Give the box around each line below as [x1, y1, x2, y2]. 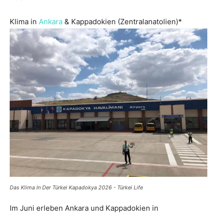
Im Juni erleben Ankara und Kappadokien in [10, 203, 158, 213]
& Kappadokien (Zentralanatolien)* [62, 17, 182, 27]
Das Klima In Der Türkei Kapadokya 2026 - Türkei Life [10, 184, 143, 191]
